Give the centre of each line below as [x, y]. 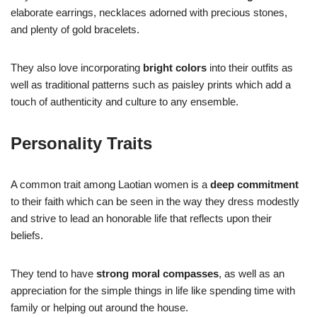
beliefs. [27, 236]
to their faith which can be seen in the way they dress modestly [155, 202]
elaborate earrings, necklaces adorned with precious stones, [149, 13]
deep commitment [254, 185]
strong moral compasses [157, 274]
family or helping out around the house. [99, 308]
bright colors [175, 68]
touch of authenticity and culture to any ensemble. [125, 102]
